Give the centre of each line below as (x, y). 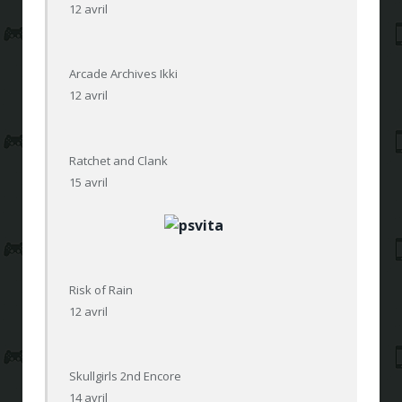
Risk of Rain (101, 289)
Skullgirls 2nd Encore (126, 376)
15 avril (89, 182)
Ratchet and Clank (119, 160)
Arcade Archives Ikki (124, 74)
